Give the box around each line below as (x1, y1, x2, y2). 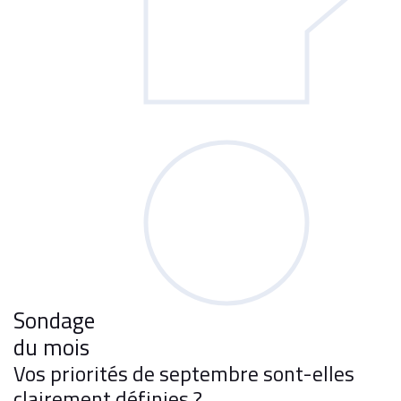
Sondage (13, 303, 95, 338)
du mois (13, 329, 90, 365)
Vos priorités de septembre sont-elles (13, 357, 354, 390)
